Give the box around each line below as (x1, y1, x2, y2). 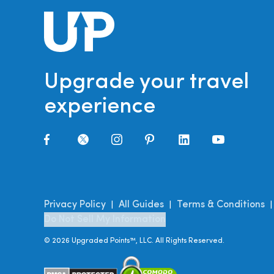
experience (44, 96, 155, 119)
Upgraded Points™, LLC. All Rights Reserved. (70, 237, 224, 245)
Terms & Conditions (177, 200, 265, 210)
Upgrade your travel (44, 72, 249, 94)
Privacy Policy (44, 200, 106, 210)
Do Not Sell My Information (44, 215, 166, 225)
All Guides (119, 200, 164, 210)
